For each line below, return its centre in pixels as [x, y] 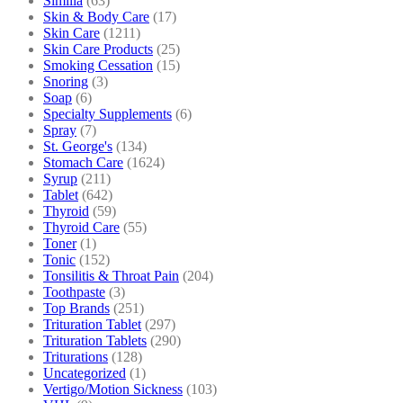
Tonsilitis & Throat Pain [111, 275]
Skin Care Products [98, 49]
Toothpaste [74, 291]
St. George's [78, 146]
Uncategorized [85, 372]
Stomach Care [83, 162]
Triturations [76, 356]
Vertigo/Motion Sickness [113, 389]
